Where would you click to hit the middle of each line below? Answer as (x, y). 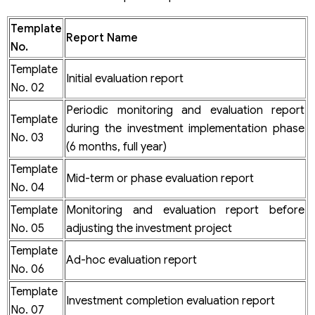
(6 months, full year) (116, 147)
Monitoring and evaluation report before (185, 210)
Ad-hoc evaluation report (131, 260)
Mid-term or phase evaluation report (160, 178)
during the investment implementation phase (185, 128)
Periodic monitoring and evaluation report (185, 110)
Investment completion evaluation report (171, 301)
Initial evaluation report (125, 78)
